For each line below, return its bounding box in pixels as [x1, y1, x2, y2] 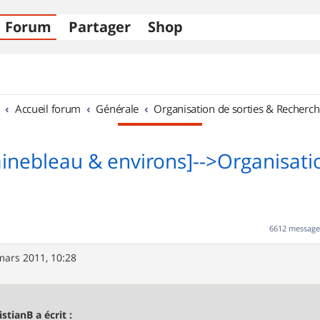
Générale [96, 101, 139, 116]
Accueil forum [14, 101, 81, 116]
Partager [69, 17, 131, 36]
